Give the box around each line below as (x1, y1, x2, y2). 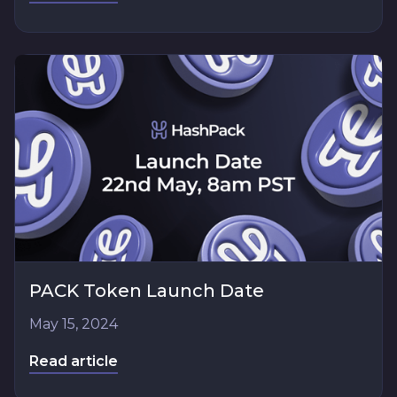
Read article (29, 352, 118, 370)
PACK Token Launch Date (29, 279, 264, 301)
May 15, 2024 (29, 315, 118, 332)
